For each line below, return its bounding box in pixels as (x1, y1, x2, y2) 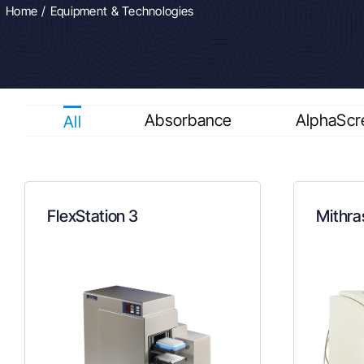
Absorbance (145, 110, 232, 131)
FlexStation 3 (47, 206, 138, 226)
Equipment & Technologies (50, 2, 194, 19)
